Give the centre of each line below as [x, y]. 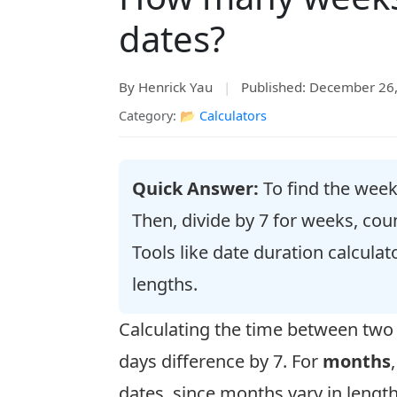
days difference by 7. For [221, 361]
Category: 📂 [159, 116]
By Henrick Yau [166, 86]
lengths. [165, 284]
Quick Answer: [195, 188]
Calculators [233, 116]
